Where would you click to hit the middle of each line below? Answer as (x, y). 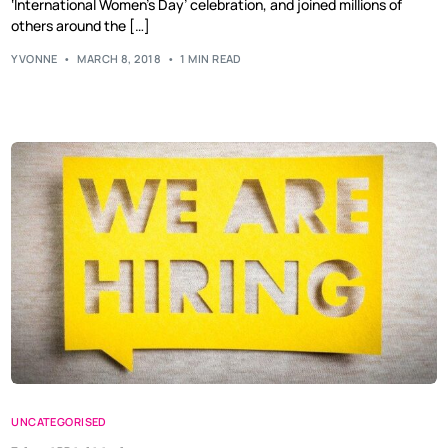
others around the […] (81, 26)
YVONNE (34, 58)
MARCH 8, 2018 (119, 58)
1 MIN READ (211, 58)
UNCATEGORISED (59, 422)
